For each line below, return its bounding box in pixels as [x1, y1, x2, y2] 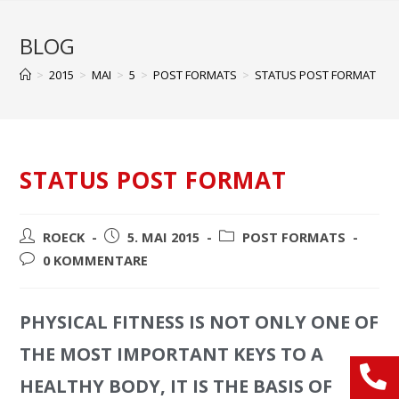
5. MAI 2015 [127, 229, 200, 247]
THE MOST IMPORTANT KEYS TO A [20, 342, 324, 367]
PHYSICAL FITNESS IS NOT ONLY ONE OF [20, 310, 379, 335]
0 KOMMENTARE [43, 252, 149, 270]
